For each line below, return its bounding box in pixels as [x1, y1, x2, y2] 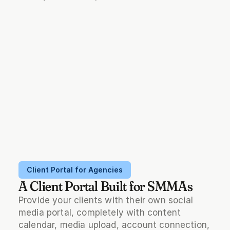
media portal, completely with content [18, 207, 181, 218]
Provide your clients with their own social [18, 195, 193, 206]
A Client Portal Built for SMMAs [18, 178, 193, 195]
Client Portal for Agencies [26, 165, 123, 175]
